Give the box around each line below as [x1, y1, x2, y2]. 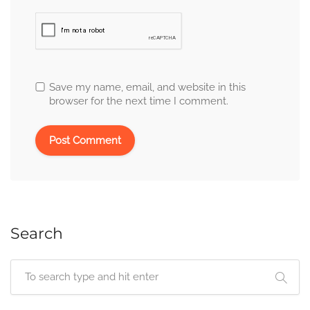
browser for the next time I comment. [49, 94, 228, 107]
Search [10, 224, 63, 243]
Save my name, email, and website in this [49, 80, 246, 93]
